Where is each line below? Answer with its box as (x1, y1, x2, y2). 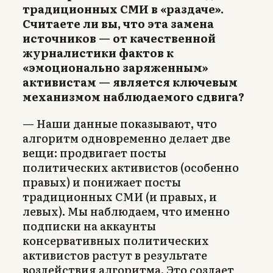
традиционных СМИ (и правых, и (23, 188, 217, 205)
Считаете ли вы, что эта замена (23, 15, 214, 32)
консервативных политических (23, 232, 209, 249)
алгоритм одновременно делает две (23, 129, 230, 146)
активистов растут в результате (23, 246, 207, 263)
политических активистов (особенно (23, 158, 239, 175)
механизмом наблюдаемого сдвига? (23, 88, 244, 105)
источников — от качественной (23, 29, 216, 46)
